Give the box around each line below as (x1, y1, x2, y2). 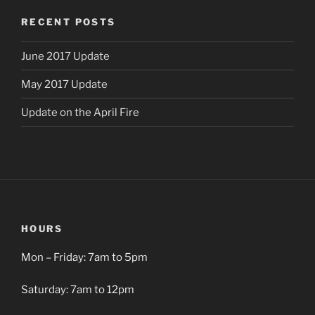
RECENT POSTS (21, 15, 116, 27)
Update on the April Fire (21, 105, 139, 119)
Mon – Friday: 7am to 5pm (21, 250, 148, 264)
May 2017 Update (21, 77, 108, 91)
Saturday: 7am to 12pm (21, 283, 134, 297)
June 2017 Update (21, 49, 110, 63)
